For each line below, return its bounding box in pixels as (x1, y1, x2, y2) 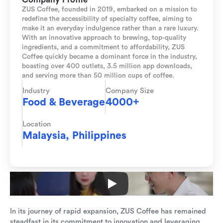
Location (22, 119, 51, 128)
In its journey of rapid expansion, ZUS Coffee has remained (10, 207, 206, 216)
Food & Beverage (22, 96, 105, 108)
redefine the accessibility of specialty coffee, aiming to (22, 14, 192, 22)
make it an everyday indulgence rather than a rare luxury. (22, 24, 199, 32)
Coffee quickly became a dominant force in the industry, (22, 52, 197, 60)
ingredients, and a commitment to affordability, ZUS (22, 43, 185, 51)
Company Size (106, 86, 154, 95)
